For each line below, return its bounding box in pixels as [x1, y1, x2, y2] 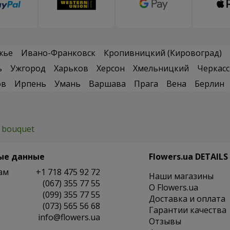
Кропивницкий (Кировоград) [104, 47, 222, 59]
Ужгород [10, 63, 46, 74]
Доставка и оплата [148, 193, 225, 205]
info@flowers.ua [37, 212, 100, 223]
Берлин [195, 78, 224, 90]
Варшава [89, 78, 126, 90]
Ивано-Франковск [21, 47, 95, 59]
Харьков [54, 63, 88, 74]
